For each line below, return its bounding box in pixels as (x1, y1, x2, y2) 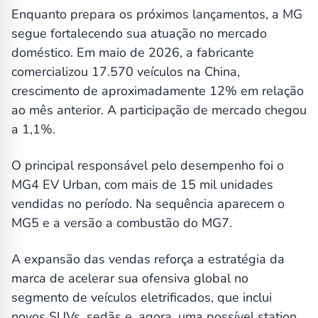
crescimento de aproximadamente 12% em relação (11, 82, 304, 100)
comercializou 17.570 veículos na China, (11, 63, 240, 81)
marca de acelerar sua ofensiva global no (11, 270, 248, 287)
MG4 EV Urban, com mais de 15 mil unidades (11, 176, 273, 194)
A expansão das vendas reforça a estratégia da (11, 251, 285, 268)
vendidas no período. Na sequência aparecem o (11, 195, 285, 213)
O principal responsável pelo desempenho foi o (11, 157, 284, 175)
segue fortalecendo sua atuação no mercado (11, 25, 267, 43)
